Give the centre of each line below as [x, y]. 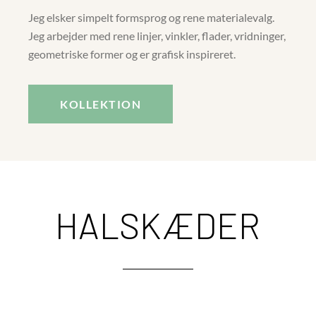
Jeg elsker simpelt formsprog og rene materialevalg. [152, 17]
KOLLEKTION [101, 104]
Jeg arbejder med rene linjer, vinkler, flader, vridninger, [157, 35]
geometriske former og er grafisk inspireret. [132, 54]
